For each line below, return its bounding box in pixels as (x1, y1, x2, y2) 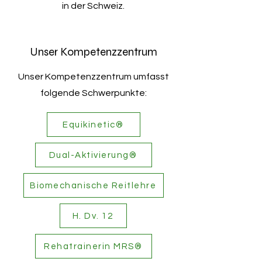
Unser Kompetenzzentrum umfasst (18, 72, 169, 81)
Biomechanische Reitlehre (30, 181, 156, 190)
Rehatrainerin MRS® (44, 242, 142, 251)
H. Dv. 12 (72, 211, 113, 220)
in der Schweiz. (61, 1, 125, 11)
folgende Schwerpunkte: (40, 88, 147, 98)
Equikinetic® (63, 120, 123, 129)
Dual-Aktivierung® (49, 150, 137, 160)
